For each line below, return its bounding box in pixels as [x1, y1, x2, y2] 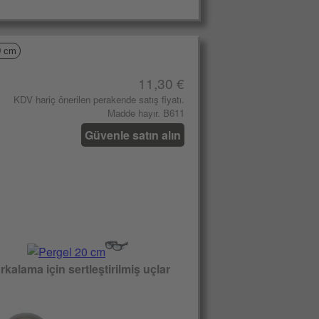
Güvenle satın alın [85, 127, 181, 143]
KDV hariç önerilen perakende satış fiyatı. [14, 93, 184, 106]
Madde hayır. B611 [108, 106, 184, 120]
